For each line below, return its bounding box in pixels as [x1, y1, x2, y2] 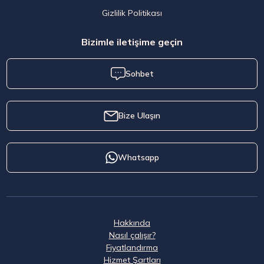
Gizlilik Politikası [102, 8, 162, 19]
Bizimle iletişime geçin [81, 36, 183, 48]
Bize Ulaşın [118, 110, 160, 121]
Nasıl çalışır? [108, 230, 156, 241]
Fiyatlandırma [106, 242, 158, 253]
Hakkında [114, 217, 150, 229]
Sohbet [125, 68, 154, 79]
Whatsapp [117, 152, 159, 163]
